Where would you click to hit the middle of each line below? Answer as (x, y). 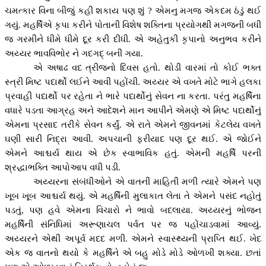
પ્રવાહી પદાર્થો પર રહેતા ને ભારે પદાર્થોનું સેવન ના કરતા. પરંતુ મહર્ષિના (133, 96)
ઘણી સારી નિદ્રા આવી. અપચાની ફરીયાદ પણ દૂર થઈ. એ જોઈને (133, 139)
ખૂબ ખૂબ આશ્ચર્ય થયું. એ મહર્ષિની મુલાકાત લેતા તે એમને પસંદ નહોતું (133, 196)
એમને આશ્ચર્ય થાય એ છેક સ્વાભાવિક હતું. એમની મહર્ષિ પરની (133, 153)
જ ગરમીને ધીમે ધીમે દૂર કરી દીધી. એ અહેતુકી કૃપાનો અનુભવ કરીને (133, 39)
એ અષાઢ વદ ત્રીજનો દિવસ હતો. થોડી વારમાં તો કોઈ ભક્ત (147, 68)
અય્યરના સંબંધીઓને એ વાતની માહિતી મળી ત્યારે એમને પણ (147, 182)
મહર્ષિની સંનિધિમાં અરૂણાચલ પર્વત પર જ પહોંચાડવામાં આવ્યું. (133, 225)
